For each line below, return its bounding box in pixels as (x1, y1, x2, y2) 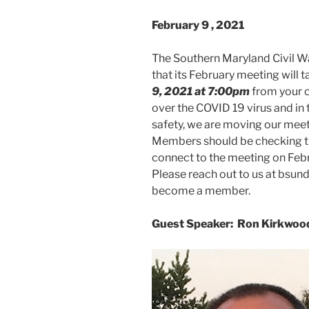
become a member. (152, 183, 250, 197)
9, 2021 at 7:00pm (152, 84, 250, 98)
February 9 (152, 18, 209, 32)
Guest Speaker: (152, 217, 233, 230)
